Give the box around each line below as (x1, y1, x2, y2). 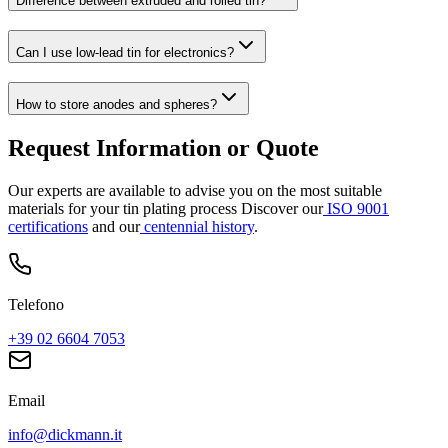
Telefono (8, 295, 64, 313)
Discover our (241, 199, 323, 217)
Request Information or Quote (8, 134, 319, 161)
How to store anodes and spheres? (16, 96, 217, 112)
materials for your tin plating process (8, 199, 237, 217)
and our (92, 217, 140, 235)
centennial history (144, 217, 254, 235)
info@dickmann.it (8, 425, 122, 443)
